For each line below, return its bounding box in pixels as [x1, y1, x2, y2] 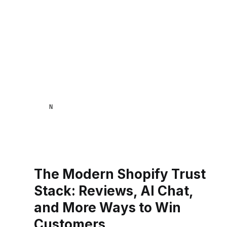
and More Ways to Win [34, 199, 181, 215]
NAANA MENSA [49, 103, 110, 111]
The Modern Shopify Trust [34, 166, 206, 182]
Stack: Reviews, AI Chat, [34, 182, 194, 199]
